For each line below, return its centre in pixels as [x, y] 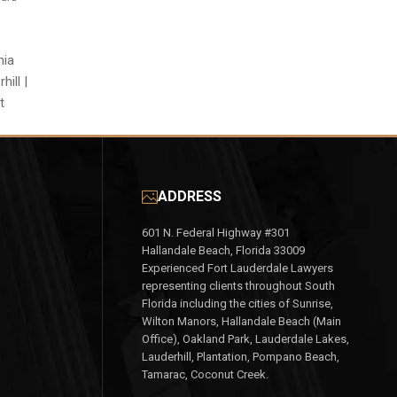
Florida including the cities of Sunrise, [237, 304]
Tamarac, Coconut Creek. [205, 375]
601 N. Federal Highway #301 [215, 233]
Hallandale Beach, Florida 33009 [223, 251]
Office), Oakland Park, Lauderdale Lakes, [245, 339]
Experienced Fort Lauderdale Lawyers [237, 269]
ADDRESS [189, 197]
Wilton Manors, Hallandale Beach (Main [241, 322]
